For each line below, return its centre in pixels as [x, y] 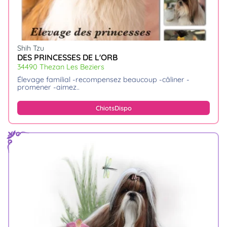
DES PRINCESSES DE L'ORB [67, 58]
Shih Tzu [31, 48]
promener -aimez [47, 87]
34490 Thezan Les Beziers [61, 67]
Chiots [105, 108]
